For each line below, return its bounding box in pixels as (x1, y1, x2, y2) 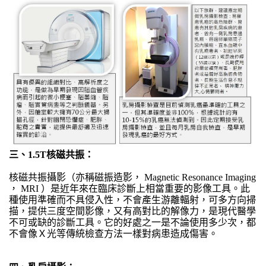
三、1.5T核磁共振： (9, 150, 94, 160)
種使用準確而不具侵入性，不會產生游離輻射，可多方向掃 (9, 195, 256, 205)
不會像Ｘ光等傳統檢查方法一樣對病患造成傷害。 (9, 229, 218, 239)
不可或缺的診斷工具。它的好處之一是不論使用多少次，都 (9, 217, 256, 228)
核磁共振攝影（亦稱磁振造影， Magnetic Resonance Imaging (9, 172, 256, 183)
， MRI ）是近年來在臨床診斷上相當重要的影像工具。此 (9, 183, 250, 194)
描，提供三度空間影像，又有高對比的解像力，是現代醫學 (9, 206, 256, 217)
